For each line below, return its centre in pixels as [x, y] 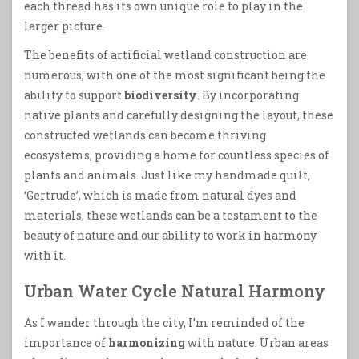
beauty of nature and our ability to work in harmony [170, 235]
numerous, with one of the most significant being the [175, 75]
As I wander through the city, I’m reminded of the [164, 322]
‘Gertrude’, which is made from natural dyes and [160, 195]
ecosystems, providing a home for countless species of [177, 155]
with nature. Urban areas [257, 342]
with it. [45, 255]
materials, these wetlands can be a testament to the [171, 215]
